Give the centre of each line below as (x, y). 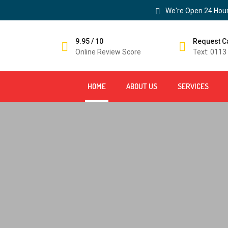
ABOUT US (142, 86)
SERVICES (193, 86)
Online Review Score (108, 52)
